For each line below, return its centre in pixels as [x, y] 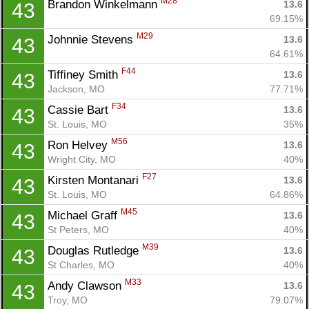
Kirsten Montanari [95, 180]
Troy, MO [68, 300]
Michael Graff [84, 215]
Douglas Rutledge [95, 250]
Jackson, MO [76, 89]
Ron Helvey [79, 145]
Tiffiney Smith [84, 74]
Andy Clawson [86, 286]
